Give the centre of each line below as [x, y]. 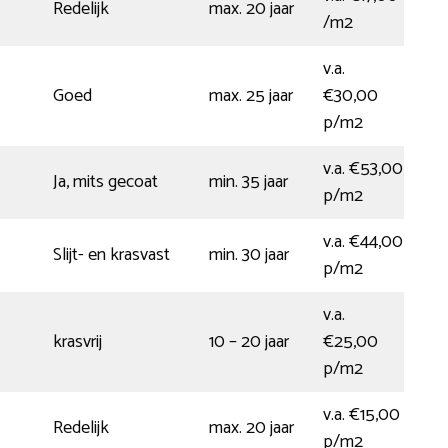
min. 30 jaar [249, 254]
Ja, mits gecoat [105, 181]
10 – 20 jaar [249, 341]
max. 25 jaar [251, 95]
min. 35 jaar [248, 181]
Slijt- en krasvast [111, 254]
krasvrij [77, 341]
